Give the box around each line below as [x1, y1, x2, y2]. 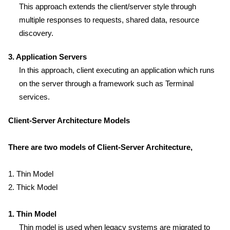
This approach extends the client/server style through [19, 2, 196, 11]
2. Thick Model [8, 183, 57, 191]
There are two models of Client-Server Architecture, [8, 143, 193, 151]
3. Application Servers [8, 52, 87, 61]
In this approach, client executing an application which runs [19, 66, 215, 74]
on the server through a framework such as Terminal [19, 79, 194, 88]
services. [19, 92, 50, 101]
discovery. [19, 29, 53, 37]
